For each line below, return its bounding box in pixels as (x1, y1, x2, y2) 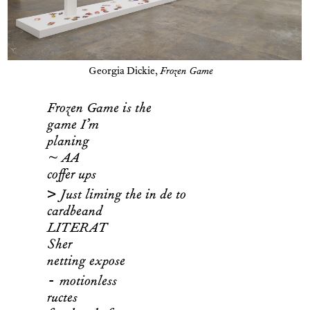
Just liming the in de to (56, 188, 187, 205)
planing (47, 135, 90, 152)
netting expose (47, 255, 126, 271)
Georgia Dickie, (89, 66, 161, 79)
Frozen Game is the (47, 102, 152, 118)
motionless (56, 275, 118, 291)
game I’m (47, 118, 100, 135)
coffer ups (47, 168, 97, 185)
